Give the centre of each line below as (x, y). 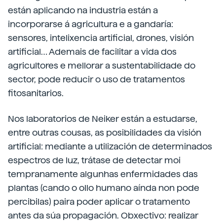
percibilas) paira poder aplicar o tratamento (99, 202)
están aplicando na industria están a (83, 10)
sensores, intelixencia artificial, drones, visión (101, 38)
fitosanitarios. (36, 93)
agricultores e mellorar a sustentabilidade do (102, 66)
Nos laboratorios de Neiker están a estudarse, (103, 119)
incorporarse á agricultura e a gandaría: (91, 24)
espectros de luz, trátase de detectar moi (94, 160)
